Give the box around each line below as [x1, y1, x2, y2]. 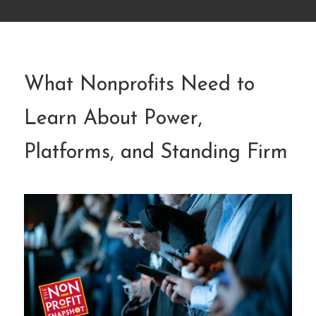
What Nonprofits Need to [24, 75, 255, 96]
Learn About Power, [24, 109, 202, 130]
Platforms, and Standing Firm [24, 142, 288, 164]
